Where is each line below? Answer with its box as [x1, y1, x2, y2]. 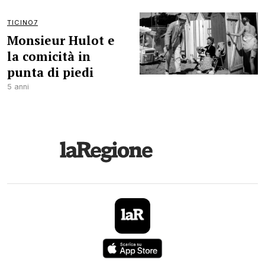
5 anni [7, 82, 29, 91]
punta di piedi [7, 64, 93, 80]
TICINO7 [7, 18, 38, 27]
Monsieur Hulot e [7, 32, 115, 49]
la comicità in [7, 48, 91, 64]
